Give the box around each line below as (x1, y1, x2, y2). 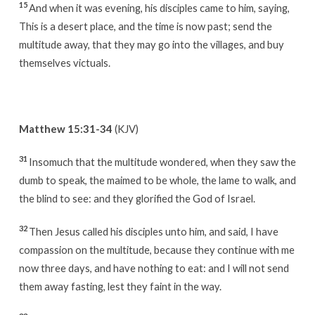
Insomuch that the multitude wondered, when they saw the (28, 155, 296, 168)
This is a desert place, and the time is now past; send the (18, 19, 272, 32)
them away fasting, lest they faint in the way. (18, 279, 221, 292)
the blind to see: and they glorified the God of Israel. (18, 191, 255, 205)
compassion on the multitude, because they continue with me (18, 243, 295, 256)
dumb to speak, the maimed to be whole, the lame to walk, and (18, 173, 296, 186)
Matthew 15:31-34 (18, 122, 112, 135)
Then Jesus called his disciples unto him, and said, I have (28, 224, 278, 238)
